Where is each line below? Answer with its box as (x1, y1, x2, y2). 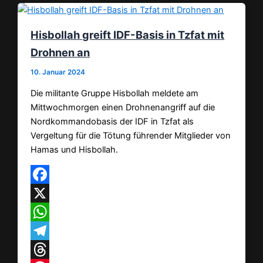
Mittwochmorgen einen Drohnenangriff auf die (31, 102, 215, 113)
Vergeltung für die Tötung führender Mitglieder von (31, 130, 231, 141)
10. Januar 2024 (31, 68, 86, 77)
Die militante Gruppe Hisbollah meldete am (31, 87, 199, 99)
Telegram (31, 244, 68, 255)
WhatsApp (31, 225, 73, 237)
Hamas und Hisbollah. (31, 144, 119, 155)
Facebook (31, 188, 71, 199)
